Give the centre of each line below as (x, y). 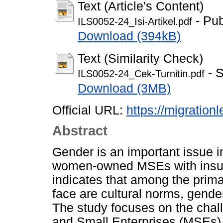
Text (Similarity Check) (140, 58)
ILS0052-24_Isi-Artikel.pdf (135, 21)
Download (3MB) (124, 88)
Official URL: (89, 110)
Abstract (80, 131)
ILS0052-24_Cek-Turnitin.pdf (141, 73)
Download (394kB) (129, 36)
